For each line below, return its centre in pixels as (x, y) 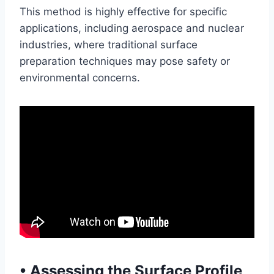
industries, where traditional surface (109, 45)
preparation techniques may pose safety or (125, 61)
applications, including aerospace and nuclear (132, 28)
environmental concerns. (80, 78)
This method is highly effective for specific (123, 12)
